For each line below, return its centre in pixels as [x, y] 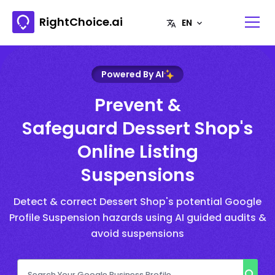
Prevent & [137, 105]
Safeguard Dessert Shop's [137, 128]
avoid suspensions [137, 233]
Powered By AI [133, 74]
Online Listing [137, 151]
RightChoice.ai [81, 22]
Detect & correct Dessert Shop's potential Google [137, 201]
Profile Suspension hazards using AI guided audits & [137, 217]
